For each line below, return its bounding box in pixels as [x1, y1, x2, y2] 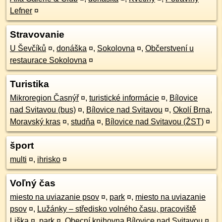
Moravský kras [10, 117, 60, 126]
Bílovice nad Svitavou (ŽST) [105, 117, 204, 126]
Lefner [10, 6, 32, 15]
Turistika [10, 79, 49, 89]
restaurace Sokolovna [10, 56, 87, 64]
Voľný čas [10, 178, 55, 188]
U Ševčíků [10, 44, 46, 53]
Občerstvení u [145, 44, 194, 53]
